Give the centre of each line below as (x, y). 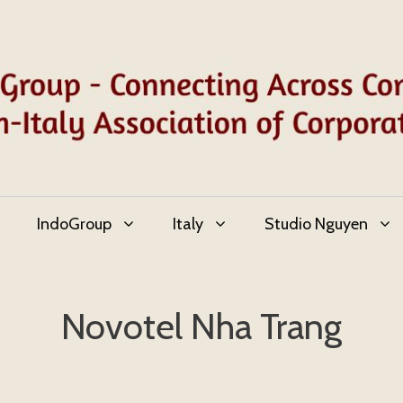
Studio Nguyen (316, 224)
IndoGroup (74, 224)
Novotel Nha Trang (201, 327)
